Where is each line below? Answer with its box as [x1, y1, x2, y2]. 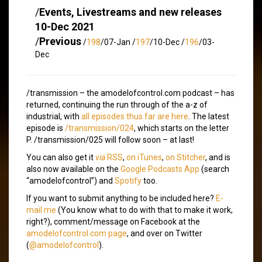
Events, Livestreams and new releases [39, 5, 222, 18]
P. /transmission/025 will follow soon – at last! [26, 135, 194, 144]
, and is [205, 152, 230, 162]
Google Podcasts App [120, 164, 199, 174]
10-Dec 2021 [35, 20, 95, 33]
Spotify [115, 175, 142, 185]
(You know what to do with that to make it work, [56, 205, 233, 215]
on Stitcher [166, 152, 205, 162]
